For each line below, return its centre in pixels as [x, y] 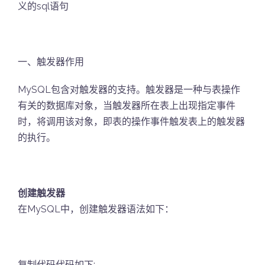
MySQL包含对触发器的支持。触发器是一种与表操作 [129, 90]
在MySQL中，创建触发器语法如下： [96, 209]
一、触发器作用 [51, 62]
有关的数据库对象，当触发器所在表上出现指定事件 [127, 106]
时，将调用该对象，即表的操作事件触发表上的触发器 [131, 122]
